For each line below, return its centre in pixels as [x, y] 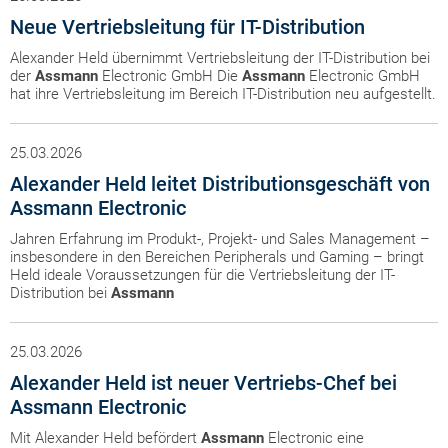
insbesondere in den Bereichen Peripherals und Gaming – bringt [217, 257]
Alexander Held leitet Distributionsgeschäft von [220, 184]
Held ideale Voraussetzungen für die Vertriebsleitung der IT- [202, 275]
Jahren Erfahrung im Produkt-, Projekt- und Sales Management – [220, 239]
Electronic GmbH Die [170, 76]
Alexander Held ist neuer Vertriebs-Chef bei [203, 383]
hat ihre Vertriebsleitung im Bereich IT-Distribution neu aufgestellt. [223, 94]
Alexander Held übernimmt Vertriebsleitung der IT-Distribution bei [220, 58]
